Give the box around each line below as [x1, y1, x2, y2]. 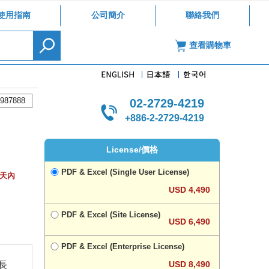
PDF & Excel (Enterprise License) [61, 242, 184, 251]
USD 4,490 [169, 185, 211, 195]
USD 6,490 [169, 217, 211, 226]
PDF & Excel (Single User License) [61, 168, 189, 177]
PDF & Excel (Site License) [61, 210, 160, 219]
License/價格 [106, 145, 158, 154]
